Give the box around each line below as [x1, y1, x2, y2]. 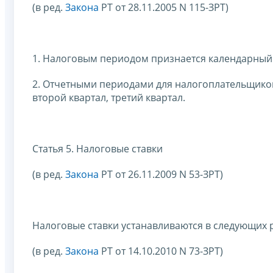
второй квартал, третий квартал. [32, 90, 185, 104]
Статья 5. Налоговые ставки [32, 141, 163, 155]
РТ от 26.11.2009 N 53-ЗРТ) [99, 167, 223, 181]
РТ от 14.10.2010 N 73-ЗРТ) [99, 244, 223, 258]
